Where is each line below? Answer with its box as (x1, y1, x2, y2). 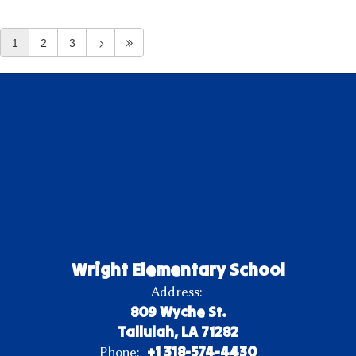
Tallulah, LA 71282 (118, 323, 238, 341)
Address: (150, 284, 202, 300)
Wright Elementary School (71, 258, 285, 281)
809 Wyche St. (130, 303, 226, 321)
